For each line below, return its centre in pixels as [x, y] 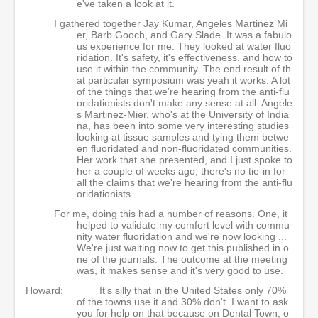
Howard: [44, 290]
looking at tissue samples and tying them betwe [183, 137]
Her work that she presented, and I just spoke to [185, 160]
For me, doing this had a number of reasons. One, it [171, 214]
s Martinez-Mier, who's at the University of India [183, 114]
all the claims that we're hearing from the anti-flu [185, 182]
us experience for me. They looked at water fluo [184, 46]
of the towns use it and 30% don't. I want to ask [182, 302]
